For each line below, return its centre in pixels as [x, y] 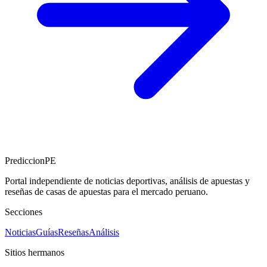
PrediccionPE [30, 161]
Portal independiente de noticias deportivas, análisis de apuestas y [127, 181]
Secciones [24, 212]
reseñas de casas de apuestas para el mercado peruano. [106, 192]
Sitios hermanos [35, 252]
